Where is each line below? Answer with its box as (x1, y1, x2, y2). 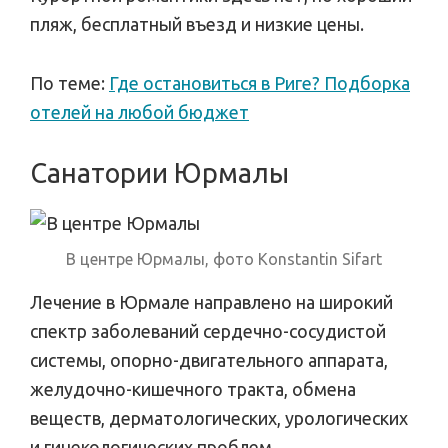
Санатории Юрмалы (30, 157, 289, 188)
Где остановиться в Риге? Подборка (109, 72, 410, 93)
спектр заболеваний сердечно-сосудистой (30, 320, 386, 341)
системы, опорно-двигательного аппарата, (30, 349, 388, 370)
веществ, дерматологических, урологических (30, 407, 408, 428)
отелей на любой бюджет (30, 101, 249, 122)
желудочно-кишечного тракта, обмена (30, 378, 356, 399)
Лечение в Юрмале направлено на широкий (30, 291, 393, 312)
